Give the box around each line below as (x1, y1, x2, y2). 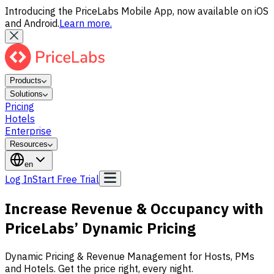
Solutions (10, 89, 43, 98)
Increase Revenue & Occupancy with (5, 198, 264, 218)
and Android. (5, 17, 59, 29)
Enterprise (5, 125, 51, 137)
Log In (5, 173, 32, 185)
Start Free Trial (32, 173, 99, 185)
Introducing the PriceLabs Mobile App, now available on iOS (5, 5, 268, 17)
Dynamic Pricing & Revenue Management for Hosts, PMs (5, 250, 254, 262)
